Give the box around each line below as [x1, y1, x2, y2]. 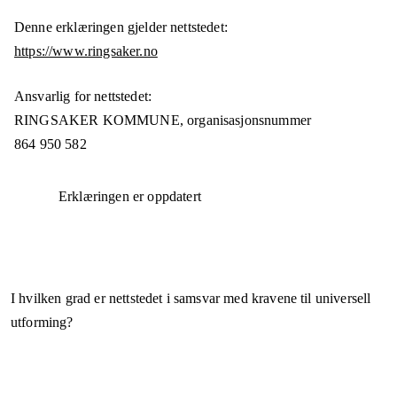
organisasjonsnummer [187, 113, 312, 128]
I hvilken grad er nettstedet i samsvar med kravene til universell [11, 291, 371, 307]
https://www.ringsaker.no [14, 43, 158, 59]
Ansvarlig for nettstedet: [14, 89, 152, 105]
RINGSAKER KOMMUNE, [14, 113, 188, 128]
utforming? [11, 315, 74, 331]
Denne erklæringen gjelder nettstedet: [14, 19, 228, 35]
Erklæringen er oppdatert [58, 189, 201, 205]
